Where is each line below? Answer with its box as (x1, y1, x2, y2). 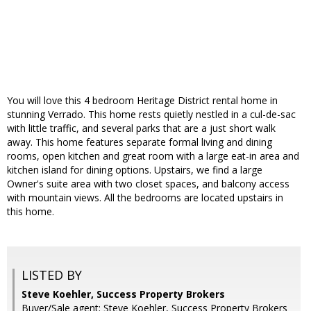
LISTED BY (22, 267, 82, 284)
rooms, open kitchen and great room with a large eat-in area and (7, 149, 299, 163)
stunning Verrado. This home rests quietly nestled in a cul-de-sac (7, 108, 296, 121)
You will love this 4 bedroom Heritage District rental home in (7, 94, 278, 108)
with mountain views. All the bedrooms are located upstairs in (7, 191, 283, 205)
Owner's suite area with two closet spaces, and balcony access (7, 177, 289, 191)
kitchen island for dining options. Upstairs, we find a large (7, 163, 262, 177)
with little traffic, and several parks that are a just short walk (7, 121, 276, 135)
